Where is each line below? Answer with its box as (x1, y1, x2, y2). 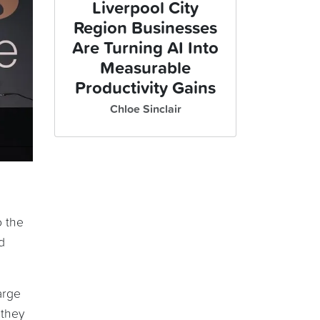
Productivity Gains (75, 80, 216, 98)
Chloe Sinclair (109, 104, 181, 116)
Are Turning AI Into (72, 40, 219, 58)
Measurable (100, 60, 191, 78)
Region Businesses (74, 20, 217, 38)
